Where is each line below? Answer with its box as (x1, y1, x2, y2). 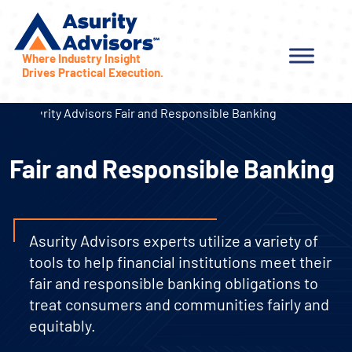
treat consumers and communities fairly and (29, 294, 329, 313)
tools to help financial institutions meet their (29, 251, 332, 271)
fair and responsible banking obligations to (29, 273, 318, 292)
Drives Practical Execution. (21, 65, 163, 79)
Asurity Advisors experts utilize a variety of (29, 230, 318, 250)
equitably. (29, 315, 96, 335)
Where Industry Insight (21, 51, 141, 65)
